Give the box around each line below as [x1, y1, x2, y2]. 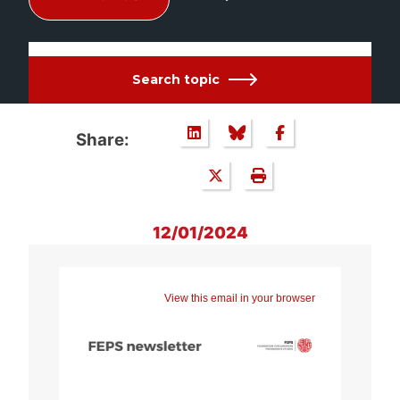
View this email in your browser [164, 291, 315, 304]
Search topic [131, 71, 220, 87]
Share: [76, 129, 129, 150]
